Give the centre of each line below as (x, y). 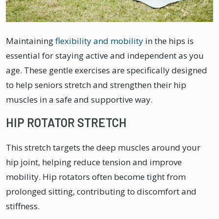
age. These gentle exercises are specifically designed (107, 70)
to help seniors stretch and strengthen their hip (96, 85)
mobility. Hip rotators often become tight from (96, 176)
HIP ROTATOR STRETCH (66, 122)
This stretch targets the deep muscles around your (103, 147)
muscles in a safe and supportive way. (79, 99)
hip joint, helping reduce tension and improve (94, 162)
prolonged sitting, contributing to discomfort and (101, 191)
